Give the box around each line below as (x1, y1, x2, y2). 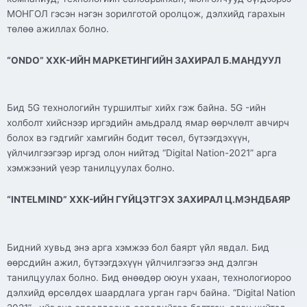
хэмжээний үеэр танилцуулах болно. (7, 162, 175, 174)
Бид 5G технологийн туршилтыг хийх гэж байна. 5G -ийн (7, 102, 266, 114)
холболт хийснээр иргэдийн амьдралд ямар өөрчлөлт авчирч (7, 117, 289, 129)
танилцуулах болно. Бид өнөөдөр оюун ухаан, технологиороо (7, 272, 291, 284)
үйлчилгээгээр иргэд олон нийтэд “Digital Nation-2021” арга (7, 147, 277, 159)
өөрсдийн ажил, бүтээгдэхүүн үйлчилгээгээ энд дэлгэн (7, 257, 258, 269)
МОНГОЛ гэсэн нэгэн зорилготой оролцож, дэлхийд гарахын (7, 8, 285, 19)
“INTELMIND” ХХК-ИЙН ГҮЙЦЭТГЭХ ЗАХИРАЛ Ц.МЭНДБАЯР (7, 194, 291, 206)
